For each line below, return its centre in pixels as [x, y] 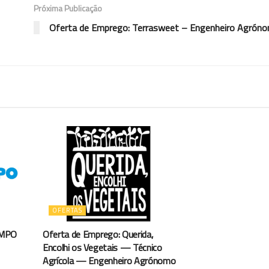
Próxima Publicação [68, 8]
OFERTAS [67, 210]
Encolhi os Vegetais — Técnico [102, 247]
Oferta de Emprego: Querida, [98, 234]
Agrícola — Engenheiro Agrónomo [109, 260]
